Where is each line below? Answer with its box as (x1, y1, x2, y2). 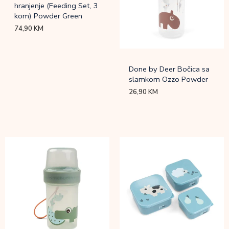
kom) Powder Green (14, 10, 83, 21)
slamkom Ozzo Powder (129, 74, 209, 84)
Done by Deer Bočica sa (129, 63, 210, 74)
